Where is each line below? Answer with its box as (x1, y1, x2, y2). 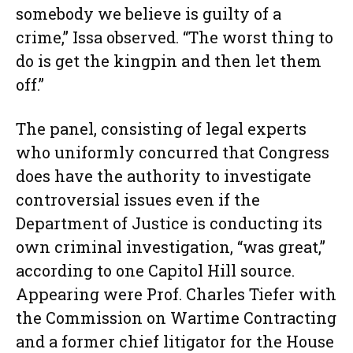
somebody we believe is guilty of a (16, 3, 281, 24)
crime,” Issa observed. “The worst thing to (16, 27, 333, 48)
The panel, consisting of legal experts (16, 118, 307, 139)
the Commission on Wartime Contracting (16, 307, 336, 329)
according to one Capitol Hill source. (16, 260, 295, 281)
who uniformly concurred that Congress (16, 142, 329, 163)
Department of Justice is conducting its (16, 213, 322, 234)
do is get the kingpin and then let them (16, 50, 321, 72)
